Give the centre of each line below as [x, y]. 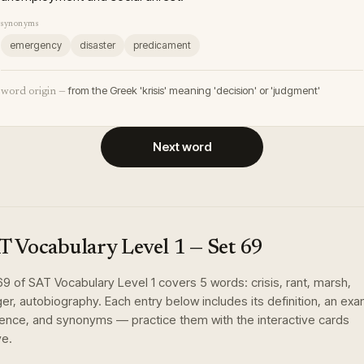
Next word [182, 147]
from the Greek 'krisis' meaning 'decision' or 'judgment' [194, 90]
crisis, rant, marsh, [301, 282]
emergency [36, 45]
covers [178, 282]
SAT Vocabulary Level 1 [92, 282]
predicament [162, 45]
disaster [97, 45]
